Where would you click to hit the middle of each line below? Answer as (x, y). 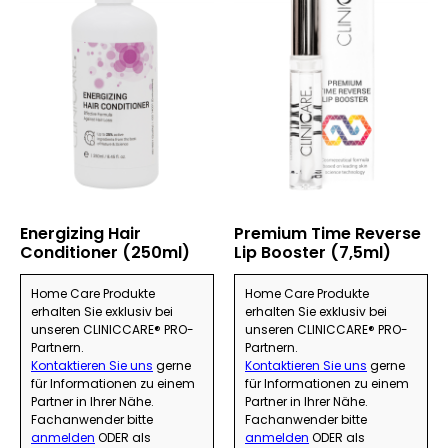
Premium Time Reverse (327, 234)
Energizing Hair (80, 234)
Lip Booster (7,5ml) (312, 253)
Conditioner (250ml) (105, 253)
